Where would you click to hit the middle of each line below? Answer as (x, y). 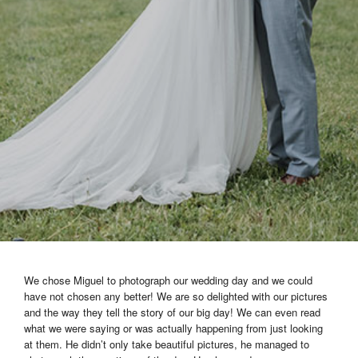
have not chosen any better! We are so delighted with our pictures (176, 296)
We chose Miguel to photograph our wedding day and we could (168, 280)
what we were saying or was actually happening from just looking (173, 328)
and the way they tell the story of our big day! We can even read (172, 312)
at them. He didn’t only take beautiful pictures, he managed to (167, 344)
